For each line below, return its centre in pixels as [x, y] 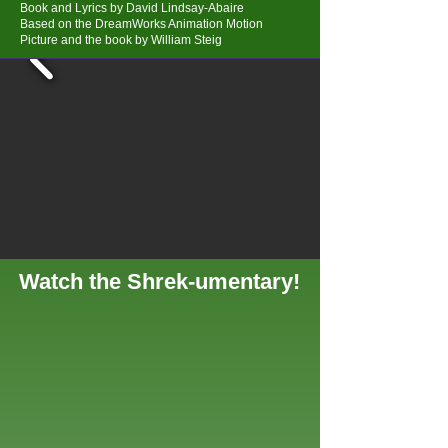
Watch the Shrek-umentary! [159, 281]
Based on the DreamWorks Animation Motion [141, 24]
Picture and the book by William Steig [121, 40]
